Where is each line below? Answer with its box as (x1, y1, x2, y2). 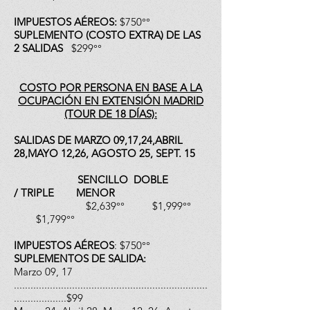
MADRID (163, 94, 203, 107)
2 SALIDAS (14, 42, 71, 55)
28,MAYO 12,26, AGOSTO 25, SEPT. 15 (14, 147, 198, 160)
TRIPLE (21, 186, 57, 199)
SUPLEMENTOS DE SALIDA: (14, 252, 146, 265)
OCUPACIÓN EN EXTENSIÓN (18, 94, 163, 107)
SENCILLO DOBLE (14, 173, 168, 186)
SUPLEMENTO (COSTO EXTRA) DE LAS (14, 28, 201, 42)
